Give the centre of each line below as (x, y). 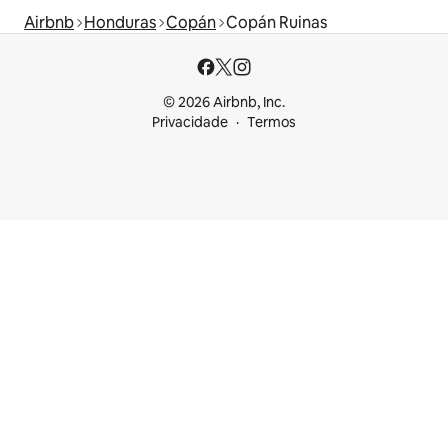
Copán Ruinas (276, 23)
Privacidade (190, 122)
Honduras (120, 23)
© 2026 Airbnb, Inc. (224, 102)
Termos (271, 122)
